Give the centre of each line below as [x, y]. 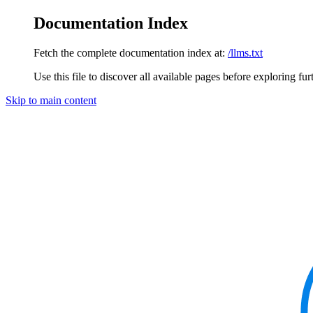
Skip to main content [51, 100]
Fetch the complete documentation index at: [129, 52]
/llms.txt [245, 52]
